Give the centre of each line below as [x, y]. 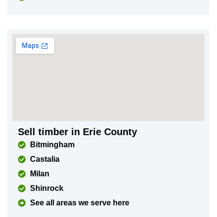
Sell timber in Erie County [77, 132]
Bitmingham [52, 145]
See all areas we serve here [79, 203]
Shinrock [46, 188]
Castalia [45, 159]
